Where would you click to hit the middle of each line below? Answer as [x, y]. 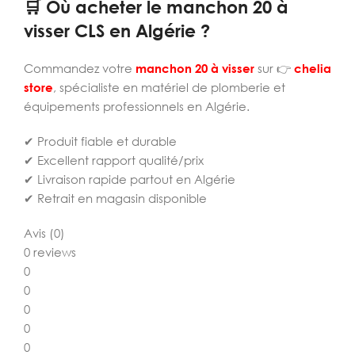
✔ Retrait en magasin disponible [115, 198]
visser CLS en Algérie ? [117, 31]
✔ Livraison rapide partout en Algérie [130, 179]
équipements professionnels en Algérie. [137, 106]
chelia [313, 68]
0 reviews [50, 252]
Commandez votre [80, 68]
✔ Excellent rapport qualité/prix [114, 160]
